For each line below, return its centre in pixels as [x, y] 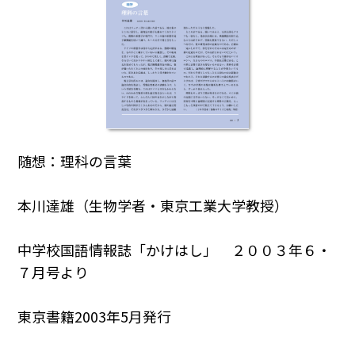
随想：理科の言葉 [75, 161]
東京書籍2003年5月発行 [95, 317]
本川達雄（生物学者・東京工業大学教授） [153, 206]
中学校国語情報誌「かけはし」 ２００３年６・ [175, 250]
